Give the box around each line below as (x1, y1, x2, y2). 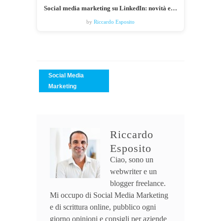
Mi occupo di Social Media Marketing (50, 191, 168, 200)
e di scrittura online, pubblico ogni (50, 203, 156, 212)
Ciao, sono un (110, 155, 153, 164)
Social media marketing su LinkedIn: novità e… (44, 4, 177, 12)
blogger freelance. (110, 179, 166, 188)
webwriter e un (110, 167, 157, 176)
